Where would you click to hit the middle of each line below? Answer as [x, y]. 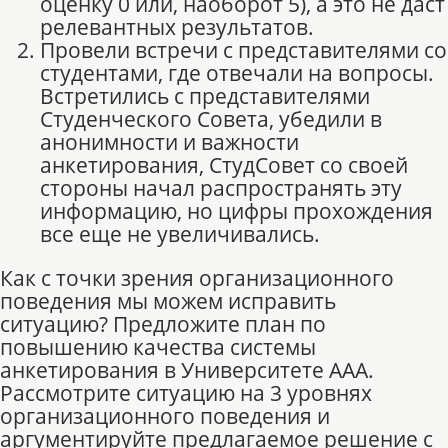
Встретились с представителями [205, 96]
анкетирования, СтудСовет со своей [224, 165]
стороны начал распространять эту [221, 188]
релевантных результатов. [177, 27]
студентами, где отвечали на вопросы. [237, 73]
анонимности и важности [169, 142]
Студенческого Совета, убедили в [211, 119]
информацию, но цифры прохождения [236, 211]
